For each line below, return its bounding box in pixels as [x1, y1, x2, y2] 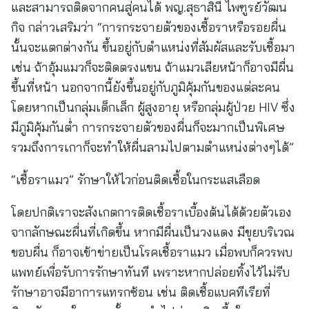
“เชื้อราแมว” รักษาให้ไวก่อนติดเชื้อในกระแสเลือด [11, 172, 260, 188]
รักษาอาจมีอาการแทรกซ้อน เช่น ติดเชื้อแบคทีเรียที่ [11, 284, 270, 300]
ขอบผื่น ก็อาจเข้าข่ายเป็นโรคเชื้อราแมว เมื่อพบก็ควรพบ [11, 244, 292, 260]
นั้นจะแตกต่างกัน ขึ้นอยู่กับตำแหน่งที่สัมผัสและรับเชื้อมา [11, 39, 295, 55]
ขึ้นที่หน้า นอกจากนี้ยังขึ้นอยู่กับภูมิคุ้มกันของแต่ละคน [11, 79, 280, 95]
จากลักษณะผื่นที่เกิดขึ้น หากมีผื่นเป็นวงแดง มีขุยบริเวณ [11, 224, 295, 240]
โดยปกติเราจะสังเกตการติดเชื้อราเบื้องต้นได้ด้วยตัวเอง [11, 204, 292, 220]
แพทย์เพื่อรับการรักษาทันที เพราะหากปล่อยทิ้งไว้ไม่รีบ [11, 264, 290, 280]
